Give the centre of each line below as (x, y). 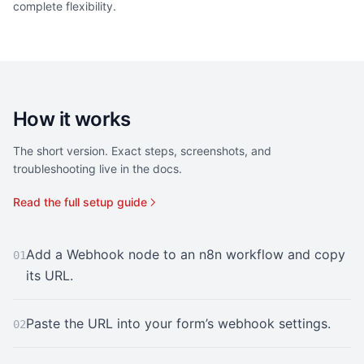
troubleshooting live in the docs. (97, 169)
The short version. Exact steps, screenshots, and (142, 151)
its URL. (50, 275)
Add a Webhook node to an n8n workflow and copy (186, 254)
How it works (72, 119)
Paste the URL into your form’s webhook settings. (178, 323)
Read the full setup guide (80, 202)
